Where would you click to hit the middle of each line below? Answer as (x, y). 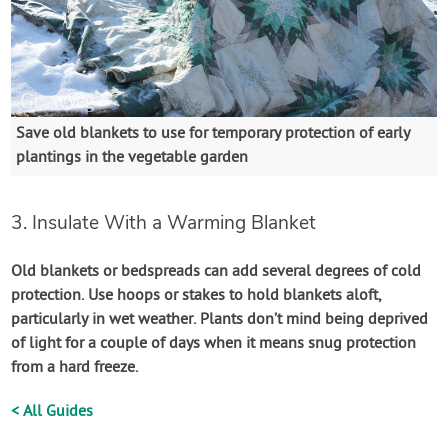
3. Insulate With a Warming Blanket (164, 223)
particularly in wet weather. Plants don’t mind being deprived (220, 320)
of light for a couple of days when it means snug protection (214, 344)
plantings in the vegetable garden (132, 158)
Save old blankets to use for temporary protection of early (213, 134)
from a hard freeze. (75, 368)
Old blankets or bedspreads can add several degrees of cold (216, 272)
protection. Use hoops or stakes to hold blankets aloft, (196, 296)
